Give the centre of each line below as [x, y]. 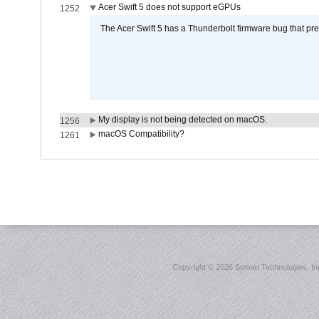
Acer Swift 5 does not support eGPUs [169, 7]
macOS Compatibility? [141, 134]
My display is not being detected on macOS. [182, 120]
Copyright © [194, 267]
